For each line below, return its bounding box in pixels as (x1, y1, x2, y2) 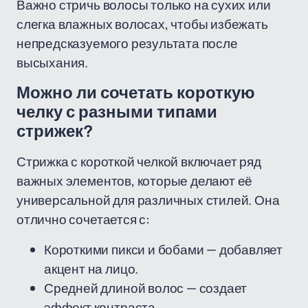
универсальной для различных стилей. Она (16, 191, 280, 209)
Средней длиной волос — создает (44, 279, 247, 297)
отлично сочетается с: (16, 210, 150, 228)
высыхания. (16, 54, 89, 71)
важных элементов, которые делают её (16, 172, 253, 190)
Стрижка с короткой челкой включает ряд (16, 153, 261, 170)
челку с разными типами (16, 103, 217, 121)
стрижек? (16, 122, 93, 140)
